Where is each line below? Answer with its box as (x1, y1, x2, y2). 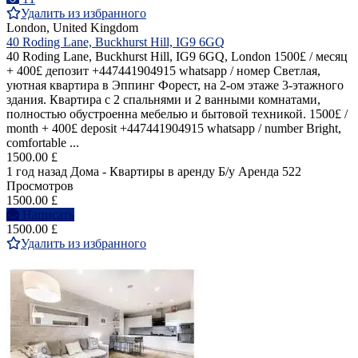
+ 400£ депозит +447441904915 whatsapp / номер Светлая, (6, 64, 320, 78)
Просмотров (6, 179, 74, 193)
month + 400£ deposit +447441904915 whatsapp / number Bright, (6, 121, 341, 136)
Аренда (238, 165, 279, 179)
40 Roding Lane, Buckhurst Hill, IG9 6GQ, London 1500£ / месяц (6, 50, 348, 64)
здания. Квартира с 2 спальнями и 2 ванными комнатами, (6, 93, 320, 107)
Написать (22, 208, 74, 222)
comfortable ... (6, 136, 79, 150)
